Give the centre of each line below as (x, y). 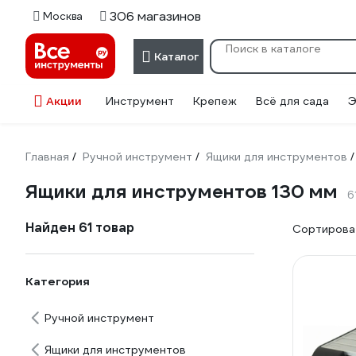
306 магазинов (155, 16)
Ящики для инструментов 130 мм (182, 192)
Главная (47, 157)
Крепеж (215, 101)
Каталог (176, 56)
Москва (63, 16)
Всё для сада (292, 101)
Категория (58, 281)
